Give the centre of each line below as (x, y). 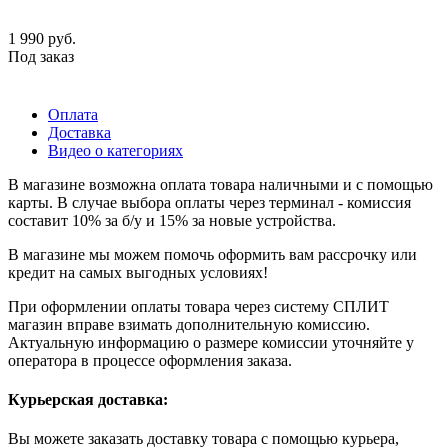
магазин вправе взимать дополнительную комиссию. (189, 324)
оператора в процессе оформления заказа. (150, 360)
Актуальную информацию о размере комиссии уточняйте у (211, 342)
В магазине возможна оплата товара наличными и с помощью (220, 184)
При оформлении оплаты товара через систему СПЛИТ (198, 306)
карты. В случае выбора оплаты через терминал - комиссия (209, 202)
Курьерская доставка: (88, 400)
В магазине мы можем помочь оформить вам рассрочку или (212, 254)
